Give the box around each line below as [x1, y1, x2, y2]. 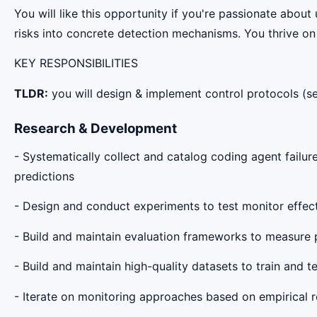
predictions [14, 168, 74, 183]
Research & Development [14, 120, 177, 137]
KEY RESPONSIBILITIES [14, 56, 138, 71]
